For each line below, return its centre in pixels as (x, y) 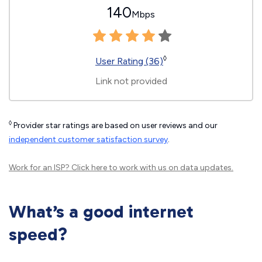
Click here (89, 168)
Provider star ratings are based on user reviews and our (115, 125)
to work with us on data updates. (170, 168)
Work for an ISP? (40, 168)
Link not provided (131, 81)
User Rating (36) (129, 61)
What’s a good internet (101, 212)
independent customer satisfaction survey (88, 139)
